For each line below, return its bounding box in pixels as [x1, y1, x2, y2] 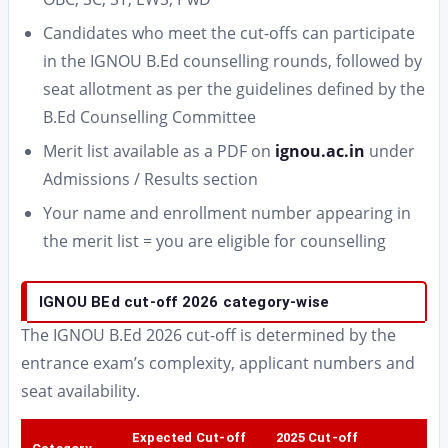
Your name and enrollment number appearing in [43, 202, 411, 224]
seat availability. [21, 380, 140, 402]
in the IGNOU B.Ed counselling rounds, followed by [43, 50, 422, 72]
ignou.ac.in [275, 140, 365, 162]
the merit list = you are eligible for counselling [43, 230, 386, 252]
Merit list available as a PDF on [43, 140, 275, 162]
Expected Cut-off [132, 430, 247, 445]
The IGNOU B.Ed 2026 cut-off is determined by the [21, 324, 396, 346]
